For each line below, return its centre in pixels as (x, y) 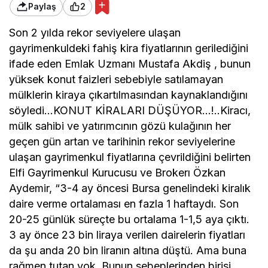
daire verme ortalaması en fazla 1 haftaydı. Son (124, 204)
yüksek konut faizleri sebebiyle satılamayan (116, 79)
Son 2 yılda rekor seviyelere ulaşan (95, 33)
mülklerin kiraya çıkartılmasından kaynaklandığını (129, 95)
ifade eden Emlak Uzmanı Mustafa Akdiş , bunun (130, 64)
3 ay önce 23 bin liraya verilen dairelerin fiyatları (127, 235)
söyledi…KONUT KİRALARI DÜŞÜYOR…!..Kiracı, (130, 110)
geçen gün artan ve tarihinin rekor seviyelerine (122, 141)
